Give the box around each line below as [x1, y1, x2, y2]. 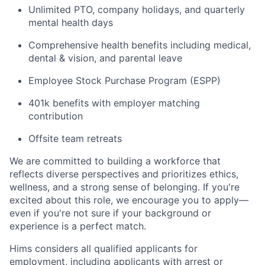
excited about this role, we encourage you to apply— [9, 194, 248, 206]
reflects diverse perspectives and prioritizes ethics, [9, 168, 238, 180]
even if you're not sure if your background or [9, 207, 211, 219]
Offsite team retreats [28, 132, 122, 145]
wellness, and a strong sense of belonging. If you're [9, 181, 240, 193]
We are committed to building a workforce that [9, 155, 221, 167]
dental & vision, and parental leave [28, 52, 182, 64]
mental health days [28, 17, 113, 29]
